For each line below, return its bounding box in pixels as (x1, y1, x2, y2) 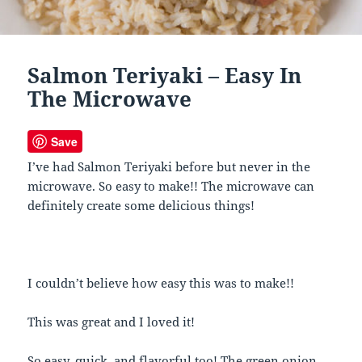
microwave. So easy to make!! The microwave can (27, 178, 315, 195)
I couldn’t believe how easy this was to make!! (27, 275, 295, 292)
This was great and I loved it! (27, 314, 196, 330)
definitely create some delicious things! (27, 197, 255, 214)
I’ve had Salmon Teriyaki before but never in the (27, 158, 311, 175)
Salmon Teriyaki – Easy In (27, 61, 302, 90)
